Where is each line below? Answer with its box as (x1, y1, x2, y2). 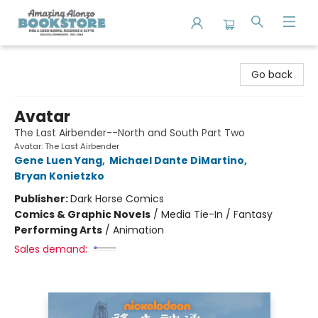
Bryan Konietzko (14, 169, 104, 183)
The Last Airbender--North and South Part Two (14, 126, 245, 140)
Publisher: (14, 192, 70, 206)
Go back (251, 67, 292, 82)
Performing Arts (14, 223, 102, 237)
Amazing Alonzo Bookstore (11, 52, 141, 66)
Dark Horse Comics (70, 192, 164, 206)
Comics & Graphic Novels (14, 207, 150, 221)
